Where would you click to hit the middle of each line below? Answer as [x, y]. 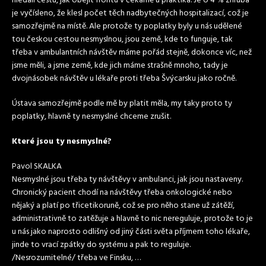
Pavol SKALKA [37, 167]
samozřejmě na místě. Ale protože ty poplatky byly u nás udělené [127, 26]
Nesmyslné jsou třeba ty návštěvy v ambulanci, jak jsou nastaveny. [127, 180]
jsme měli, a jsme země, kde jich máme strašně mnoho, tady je [120, 66]
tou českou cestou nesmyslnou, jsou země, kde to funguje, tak [122, 39]
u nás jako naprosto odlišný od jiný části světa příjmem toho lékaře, [131, 232]
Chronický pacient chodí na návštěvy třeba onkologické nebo [122, 193]
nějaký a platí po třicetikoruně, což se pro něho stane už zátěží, [123, 206]
